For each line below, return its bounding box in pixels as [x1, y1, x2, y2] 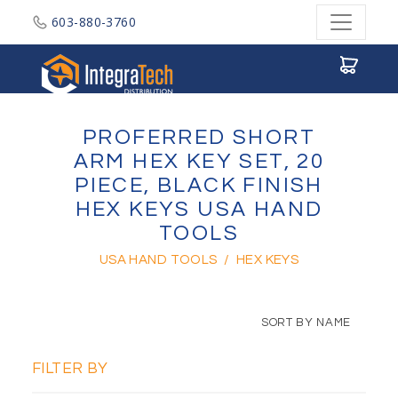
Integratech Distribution [181, 44, 327, 60]
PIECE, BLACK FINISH [75, 174, 323, 196]
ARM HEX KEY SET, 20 [73, 150, 325, 172]
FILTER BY [32, 361, 108, 377]
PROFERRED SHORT [83, 126, 315, 148]
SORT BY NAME [261, 316, 351, 329]
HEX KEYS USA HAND [75, 198, 323, 220]
